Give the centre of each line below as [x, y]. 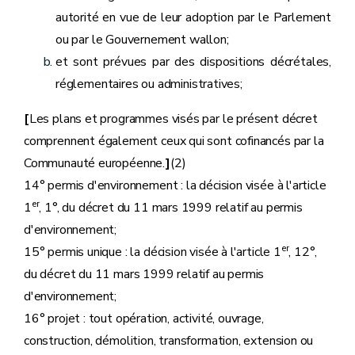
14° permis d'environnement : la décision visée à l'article [175, 185]
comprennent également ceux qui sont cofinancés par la [174, 141]
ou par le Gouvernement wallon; [142, 40]
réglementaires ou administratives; [149, 84]
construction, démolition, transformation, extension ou [169, 341]
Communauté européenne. [95, 163]
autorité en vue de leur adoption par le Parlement [193, 17]
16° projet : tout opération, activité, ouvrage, [144, 319]
